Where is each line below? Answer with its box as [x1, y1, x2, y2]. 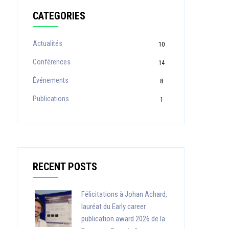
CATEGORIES [32, 10, 85, 22]
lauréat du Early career [81, 202, 146, 211]
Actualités [32, 39, 62, 48]
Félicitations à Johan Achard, [81, 190, 167, 199]
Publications [32, 95, 69, 103]
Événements [32, 76, 68, 84]
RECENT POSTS [32, 161, 97, 173]
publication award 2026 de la [81, 214, 165, 223]
